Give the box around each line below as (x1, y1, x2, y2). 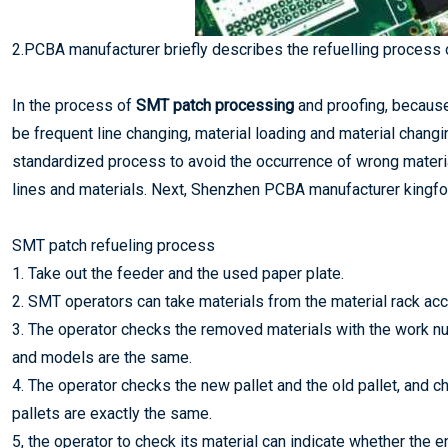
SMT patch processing (136, 96, 294, 115)
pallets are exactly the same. (12, 404, 212, 423)
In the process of (12, 96, 136, 115)
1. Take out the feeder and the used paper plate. (12, 264, 344, 283)
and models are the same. (12, 348, 192, 367)
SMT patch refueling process (12, 236, 215, 255)
